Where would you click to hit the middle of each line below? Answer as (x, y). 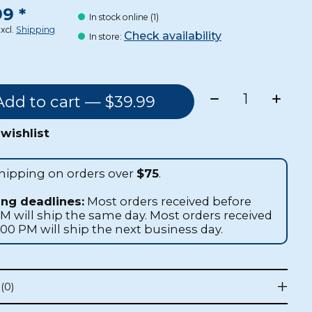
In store (104, 37)
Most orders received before (168, 201)
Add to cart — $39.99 (130, 101)
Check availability (172, 36)
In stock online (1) (124, 17)
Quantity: (239, 94)
